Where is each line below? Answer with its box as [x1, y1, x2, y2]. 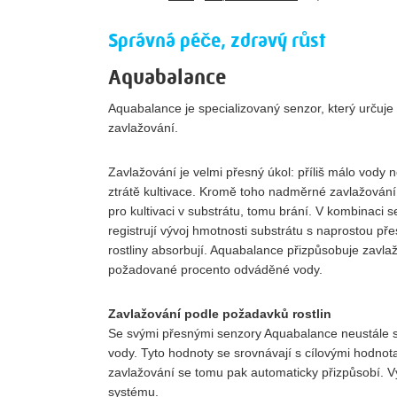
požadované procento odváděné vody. [108, 262, 323, 276]
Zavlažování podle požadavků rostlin [108, 307, 331, 321]
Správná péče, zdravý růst [108, 29, 325, 52]
